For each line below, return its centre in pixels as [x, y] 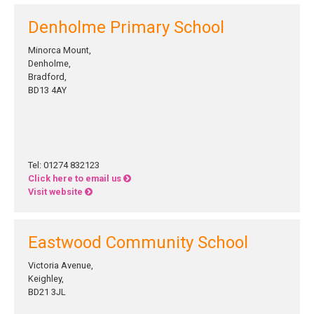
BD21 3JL [47, 292]
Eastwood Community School [138, 243]
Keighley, [46, 279]
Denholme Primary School [126, 27]
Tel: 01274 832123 [64, 165]
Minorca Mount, [60, 50]
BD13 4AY [47, 90]
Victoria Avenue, [61, 265]
